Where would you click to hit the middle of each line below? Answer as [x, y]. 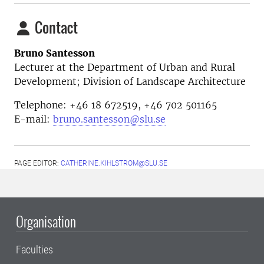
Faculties [34, 250]
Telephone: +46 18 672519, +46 [90, 105]
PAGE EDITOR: [37, 164]
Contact [55, 27]
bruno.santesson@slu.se [109, 119]
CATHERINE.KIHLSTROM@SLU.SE [114, 164]
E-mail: [34, 119]
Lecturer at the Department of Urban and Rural [125, 67]
